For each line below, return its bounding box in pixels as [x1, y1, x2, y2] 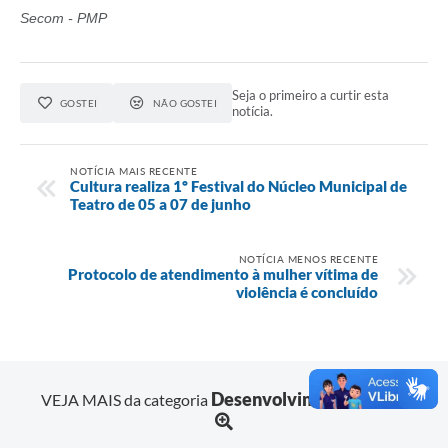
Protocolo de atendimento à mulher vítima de [68, 264, 378, 283]
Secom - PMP [20, 10, 107, 27]
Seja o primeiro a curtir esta [232, 87, 390, 104]
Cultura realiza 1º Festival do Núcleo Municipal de [70, 176, 407, 195]
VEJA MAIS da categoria [41, 389, 211, 409]
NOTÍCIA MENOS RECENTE [238, 252, 378, 265]
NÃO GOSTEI [152, 97, 218, 110]
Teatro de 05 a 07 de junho [70, 194, 251, 213]
